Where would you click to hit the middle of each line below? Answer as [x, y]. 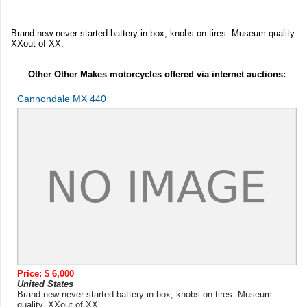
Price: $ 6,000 [46, 273]
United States [45, 284]
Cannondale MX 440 [62, 99]
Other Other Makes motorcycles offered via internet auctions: [157, 75]
